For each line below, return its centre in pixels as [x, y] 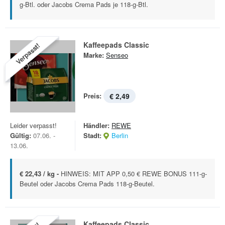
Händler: [96, 125]
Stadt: [92, 135]
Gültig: [21, 135]
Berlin [120, 135]
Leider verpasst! [33, 125]
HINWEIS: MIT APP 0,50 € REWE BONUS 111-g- [134, 174]
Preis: [92, 96]
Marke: [94, 55]
